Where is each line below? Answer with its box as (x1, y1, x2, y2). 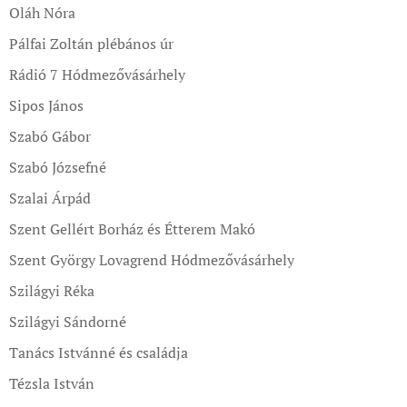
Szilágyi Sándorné (9, 312, 126, 332)
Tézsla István (9, 373, 94, 393)
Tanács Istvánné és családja (9, 342, 188, 362)
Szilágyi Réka (9, 281, 94, 301)
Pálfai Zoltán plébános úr (9, 34, 174, 54)
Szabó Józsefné (9, 157, 106, 177)
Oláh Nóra (9, 3, 75, 23)
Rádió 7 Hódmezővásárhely (9, 65, 185, 84)
